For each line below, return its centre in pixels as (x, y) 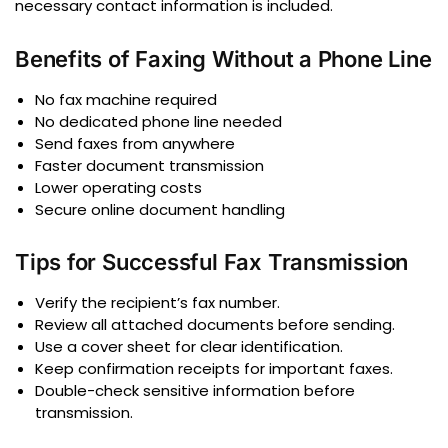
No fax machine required (126, 99)
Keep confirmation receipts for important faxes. (214, 368)
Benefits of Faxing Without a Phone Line (223, 58)
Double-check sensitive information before (195, 390)
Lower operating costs (118, 187)
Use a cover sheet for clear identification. (189, 346)
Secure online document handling (160, 209)
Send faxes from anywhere (135, 143)
